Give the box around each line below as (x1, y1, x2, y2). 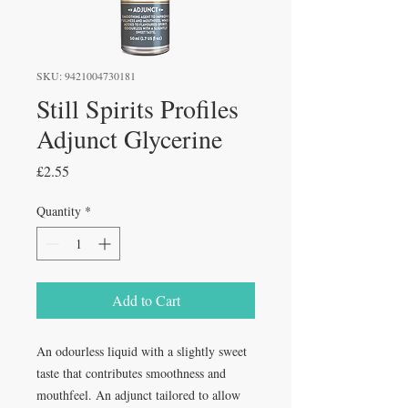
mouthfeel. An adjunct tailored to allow (36, 386, 240, 404)
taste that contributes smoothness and (36, 364, 226, 382)
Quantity (36, 202, 81, 220)
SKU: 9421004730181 (36, 68, 136, 84)
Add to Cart (111, 291, 180, 311)
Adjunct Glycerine (36, 121, 222, 157)
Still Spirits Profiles (36, 91, 239, 127)
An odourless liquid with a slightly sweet (36, 342, 247, 361)
